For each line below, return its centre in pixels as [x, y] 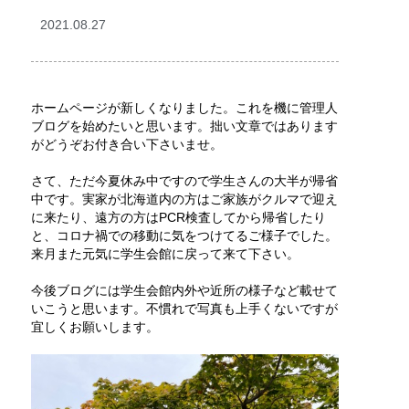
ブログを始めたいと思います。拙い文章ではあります [184, 126]
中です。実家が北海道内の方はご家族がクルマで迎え [184, 199]
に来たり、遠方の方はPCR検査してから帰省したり [178, 217]
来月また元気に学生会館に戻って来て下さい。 [165, 253]
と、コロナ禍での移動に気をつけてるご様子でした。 [184, 235]
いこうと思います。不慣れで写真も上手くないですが [184, 308]
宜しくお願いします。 [94, 326]
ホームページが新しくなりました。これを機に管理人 [184, 107]
